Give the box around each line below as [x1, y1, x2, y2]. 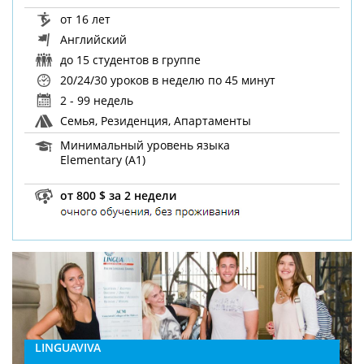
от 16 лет [57, 11, 111, 28]
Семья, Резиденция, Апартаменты [57, 113, 252, 129]
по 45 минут [208, 72, 276, 89]
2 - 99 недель [57, 93, 134, 109]
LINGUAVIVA [35, 340, 102, 356]
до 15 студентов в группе [57, 52, 201, 68]
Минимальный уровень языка [57, 136, 231, 153]
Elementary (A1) [59, 151, 145, 167]
